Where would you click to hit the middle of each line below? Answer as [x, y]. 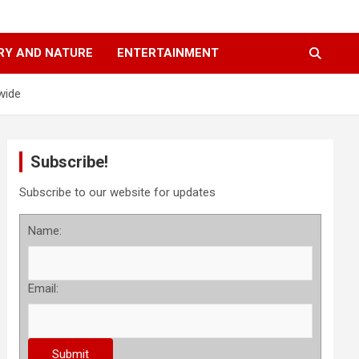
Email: [44, 289]
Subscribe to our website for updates [118, 193]
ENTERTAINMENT [168, 53]
